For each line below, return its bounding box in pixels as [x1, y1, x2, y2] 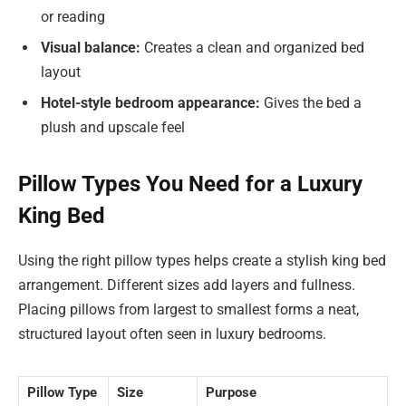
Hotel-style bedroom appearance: [41, 94, 260, 111]
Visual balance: [41, 39, 140, 56]
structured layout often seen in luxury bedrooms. [18, 325, 326, 343]
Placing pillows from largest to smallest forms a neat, [18, 301, 359, 319]
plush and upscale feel [41, 119, 185, 136]
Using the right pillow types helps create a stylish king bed [18, 252, 386, 270]
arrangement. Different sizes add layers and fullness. [18, 276, 355, 295]
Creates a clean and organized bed [140, 39, 364, 56]
